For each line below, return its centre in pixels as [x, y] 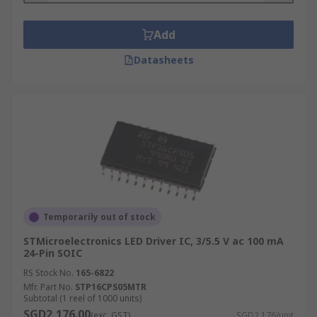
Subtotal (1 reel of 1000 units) [82, 298]
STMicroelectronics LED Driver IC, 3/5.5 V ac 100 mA [154, 241]
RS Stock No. [48, 273]
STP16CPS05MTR [111, 287]
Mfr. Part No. [48, 287]
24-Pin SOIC [53, 253]
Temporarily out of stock [99, 217]
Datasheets [163, 60]
